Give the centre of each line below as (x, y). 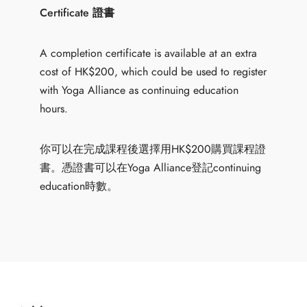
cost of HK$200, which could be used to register (153, 72)
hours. (54, 109)
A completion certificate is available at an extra (149, 53)
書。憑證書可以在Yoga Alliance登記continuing (151, 168)
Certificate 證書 (77, 13)
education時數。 (79, 186)
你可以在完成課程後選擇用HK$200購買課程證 (153, 149)
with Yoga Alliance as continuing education (139, 90)
